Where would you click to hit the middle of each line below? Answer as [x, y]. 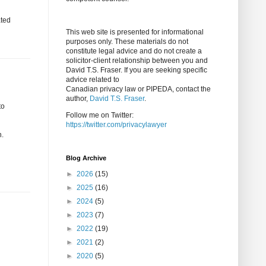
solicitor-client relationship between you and [137, 61]
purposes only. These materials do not [127, 42]
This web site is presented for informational [135, 32]
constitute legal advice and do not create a [134, 51]
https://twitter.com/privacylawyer [116, 125]
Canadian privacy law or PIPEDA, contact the [138, 89]
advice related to [93, 80]
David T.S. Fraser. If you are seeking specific [137, 70]
